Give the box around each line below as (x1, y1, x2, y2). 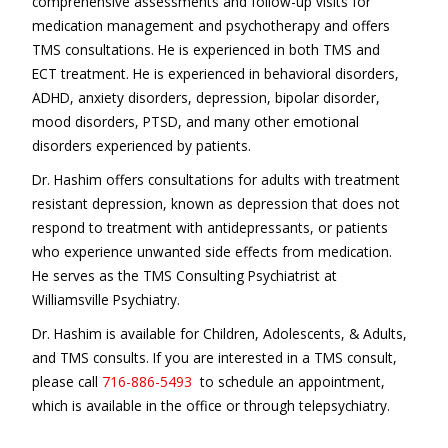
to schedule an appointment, (191, 372, 385, 391)
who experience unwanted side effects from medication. (31, 242, 392, 261)
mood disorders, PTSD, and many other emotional (31, 112, 359, 131)
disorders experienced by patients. (31, 136, 251, 155)
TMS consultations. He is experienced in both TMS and (31, 40, 380, 59)
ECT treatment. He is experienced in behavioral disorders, (31, 64, 399, 83)
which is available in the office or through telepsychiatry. (31, 396, 390, 415)
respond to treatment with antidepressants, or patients (31, 218, 388, 237)
